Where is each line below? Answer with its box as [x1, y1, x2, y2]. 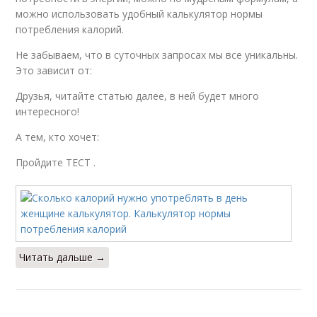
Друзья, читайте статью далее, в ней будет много [16, 89, 260, 103]
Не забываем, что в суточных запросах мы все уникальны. [16, 48, 299, 62]
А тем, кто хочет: [16, 130, 100, 144]
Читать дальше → [19, 250, 106, 264]
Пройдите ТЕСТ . [16, 156, 96, 169]
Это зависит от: [16, 64, 93, 77]
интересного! [16, 105, 80, 118]
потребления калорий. [16, 23, 125, 36]
